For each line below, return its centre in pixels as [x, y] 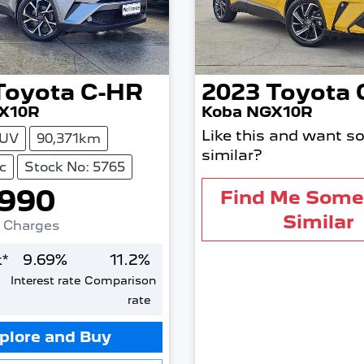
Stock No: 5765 [75, 167]
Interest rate [45, 280]
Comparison [120, 280]
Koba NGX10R [257, 111]
